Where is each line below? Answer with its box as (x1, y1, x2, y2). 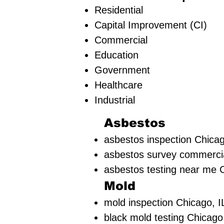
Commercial (94, 34, 147, 45)
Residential (94, 4, 143, 15)
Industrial (94, 94, 135, 105)
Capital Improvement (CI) (94, 19, 207, 30)
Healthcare (94, 79, 142, 90)
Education (94, 49, 138, 60)
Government (94, 64, 150, 75)
